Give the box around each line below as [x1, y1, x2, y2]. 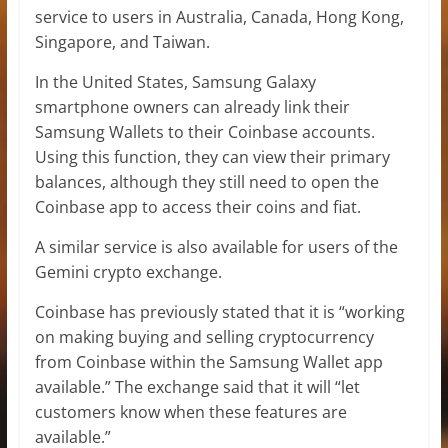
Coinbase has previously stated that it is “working [34, 300, 405, 323]
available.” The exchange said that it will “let [34, 375, 360, 398]
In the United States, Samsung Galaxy [34, 70, 316, 93]
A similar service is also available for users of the [34, 235, 398, 258]
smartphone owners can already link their [34, 95, 350, 118]
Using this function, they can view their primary [34, 145, 390, 168]
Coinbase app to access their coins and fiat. [34, 195, 361, 218]
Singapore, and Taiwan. [34, 30, 210, 53]
